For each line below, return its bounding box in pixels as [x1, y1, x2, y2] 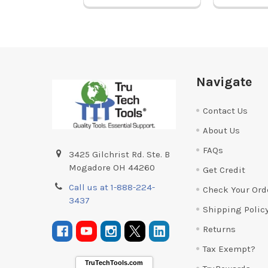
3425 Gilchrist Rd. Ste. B [69, 148, 170, 160]
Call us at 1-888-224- [69, 181, 156, 193]
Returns [202, 223, 236, 234]
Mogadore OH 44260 [69, 162, 156, 173]
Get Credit [202, 164, 245, 175]
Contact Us [202, 105, 248, 116]
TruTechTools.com [85, 258, 144, 266]
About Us [202, 124, 240, 136]
